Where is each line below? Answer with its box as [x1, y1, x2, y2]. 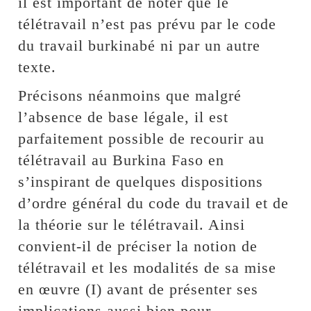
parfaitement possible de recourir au [18, 129, 265, 147]
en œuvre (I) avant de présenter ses [18, 280, 259, 298]
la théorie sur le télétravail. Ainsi [18, 215, 246, 233]
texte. [18, 58, 57, 76]
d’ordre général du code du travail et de [18, 194, 289, 212]
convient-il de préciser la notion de [18, 237, 258, 255]
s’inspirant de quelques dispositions [18, 172, 264, 190]
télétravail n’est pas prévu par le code [18, 15, 277, 33]
